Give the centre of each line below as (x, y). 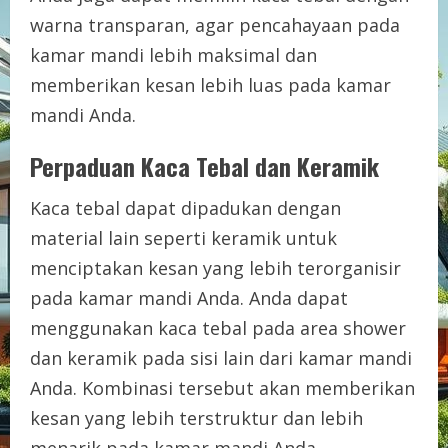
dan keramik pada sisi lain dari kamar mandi (221, 357)
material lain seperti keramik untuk (183, 237)
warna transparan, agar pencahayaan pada (215, 24)
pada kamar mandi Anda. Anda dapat (189, 297)
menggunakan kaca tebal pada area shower (218, 327)
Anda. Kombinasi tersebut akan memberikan (222, 387)
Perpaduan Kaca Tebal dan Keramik (204, 165)
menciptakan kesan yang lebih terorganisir (215, 267)
